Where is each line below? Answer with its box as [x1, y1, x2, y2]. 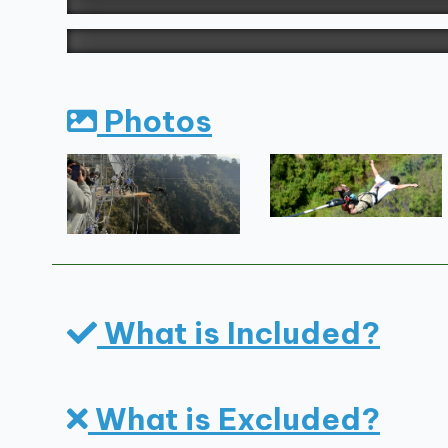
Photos [97, 101, 212, 140]
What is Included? [97, 313, 380, 352]
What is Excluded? [88, 399, 380, 438]
